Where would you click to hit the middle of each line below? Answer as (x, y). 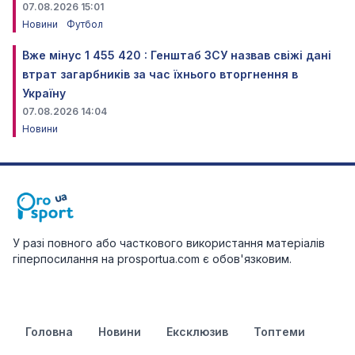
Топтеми (279, 332)
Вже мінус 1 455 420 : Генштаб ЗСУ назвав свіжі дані (177, 55)
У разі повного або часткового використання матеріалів (169, 243)
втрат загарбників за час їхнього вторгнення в (160, 74)
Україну (44, 94)
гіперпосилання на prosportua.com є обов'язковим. (152, 259)
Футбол (85, 25)
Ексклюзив (197, 332)
